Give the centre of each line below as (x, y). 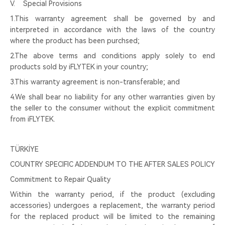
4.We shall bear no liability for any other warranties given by (113, 97)
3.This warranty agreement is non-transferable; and (95, 82)
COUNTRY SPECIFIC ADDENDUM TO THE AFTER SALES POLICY (113, 164)
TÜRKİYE (24, 149)
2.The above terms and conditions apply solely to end (113, 56)
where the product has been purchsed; (75, 41)
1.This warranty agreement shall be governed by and (113, 19)
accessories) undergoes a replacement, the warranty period (113, 205)
